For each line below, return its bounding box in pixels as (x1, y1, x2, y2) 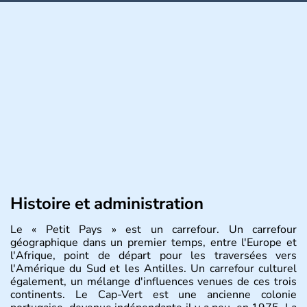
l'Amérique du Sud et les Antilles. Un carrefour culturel (10, 260, 297, 276)
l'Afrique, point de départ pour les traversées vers (10, 247, 297, 263)
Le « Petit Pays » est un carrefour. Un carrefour (10, 221, 297, 237)
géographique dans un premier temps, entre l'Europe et (10, 234, 297, 250)
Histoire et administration (10, 192, 204, 214)
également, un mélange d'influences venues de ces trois (10, 273, 297, 289)
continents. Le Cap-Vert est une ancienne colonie (10, 286, 297, 302)
